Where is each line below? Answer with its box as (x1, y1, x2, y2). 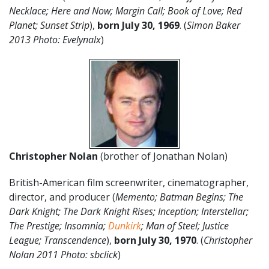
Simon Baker (187, 19, 240, 32)
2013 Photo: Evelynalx (9, 33, 101, 46)
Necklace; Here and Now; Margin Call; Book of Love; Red (9, 4, 242, 17)
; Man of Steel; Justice (141, 219, 229, 232)
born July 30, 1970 (114, 234, 196, 247)
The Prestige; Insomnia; (9, 219, 108, 232)
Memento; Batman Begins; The (115, 190, 243, 204)
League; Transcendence (9, 234, 106, 247)
